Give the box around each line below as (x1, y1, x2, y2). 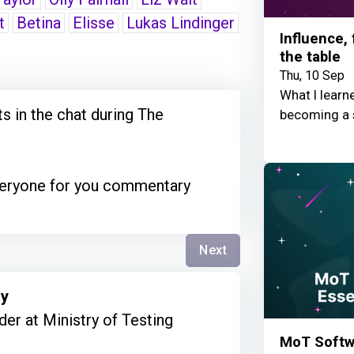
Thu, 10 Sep (280, 68, 345, 84)
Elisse (73, 13, 115, 32)
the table (280, 47, 341, 69)
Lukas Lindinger (126, 13, 235, 32)
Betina (17, 13, 61, 32)
